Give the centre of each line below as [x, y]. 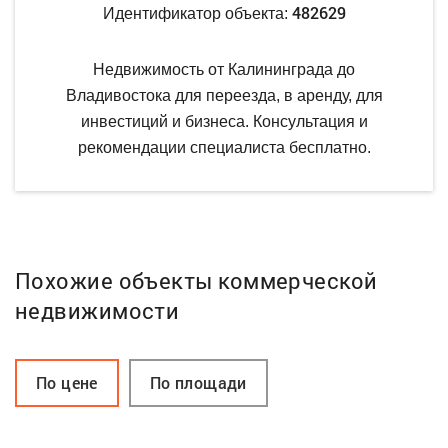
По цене [67, 382]
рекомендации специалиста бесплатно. [224, 147]
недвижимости [97, 310]
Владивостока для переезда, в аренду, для [224, 95]
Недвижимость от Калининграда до [224, 69]
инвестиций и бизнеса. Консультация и [224, 121]
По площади [198, 382]
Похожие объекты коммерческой [196, 280]
